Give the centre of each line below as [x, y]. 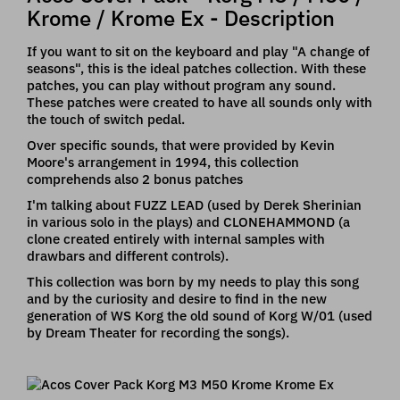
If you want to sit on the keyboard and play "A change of [198, 51]
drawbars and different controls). [128, 255]
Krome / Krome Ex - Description [181, 17]
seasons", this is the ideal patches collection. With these [196, 68]
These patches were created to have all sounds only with [200, 102]
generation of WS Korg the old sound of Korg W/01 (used [200, 315]
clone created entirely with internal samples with [176, 238]
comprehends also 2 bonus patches [135, 179]
